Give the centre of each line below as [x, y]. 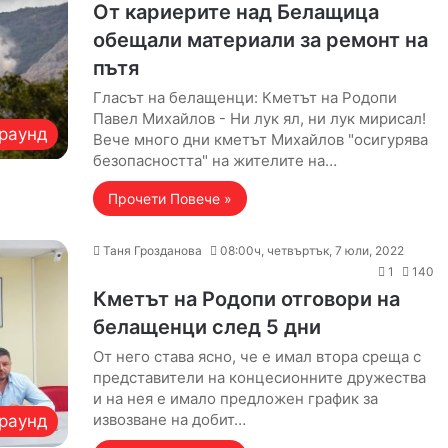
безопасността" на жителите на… [214, 160]
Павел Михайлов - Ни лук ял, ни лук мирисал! [259, 118]
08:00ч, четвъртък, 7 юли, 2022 [311, 250]
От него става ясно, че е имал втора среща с [256, 356]
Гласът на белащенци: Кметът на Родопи [244, 97]
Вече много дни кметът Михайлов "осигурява [260, 139]
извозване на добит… [169, 419]
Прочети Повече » [169, 198]
